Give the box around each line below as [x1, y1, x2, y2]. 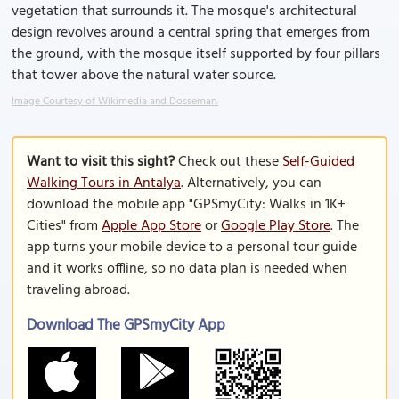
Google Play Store [221, 215, 330, 238]
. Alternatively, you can [181, 172, 322, 195]
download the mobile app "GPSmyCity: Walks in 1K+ [27, 193, 346, 216]
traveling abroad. [27, 279, 130, 302]
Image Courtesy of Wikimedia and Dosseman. [12, 93, 218, 110]
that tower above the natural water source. [12, 64, 276, 87]
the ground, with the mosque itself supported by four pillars [12, 43, 380, 66]
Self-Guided [282, 151, 354, 174]
